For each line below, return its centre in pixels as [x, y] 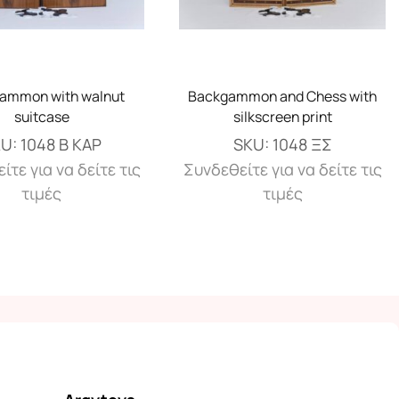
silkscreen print [282, 116]
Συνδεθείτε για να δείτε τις [282, 169]
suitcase [41, 116]
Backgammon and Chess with [283, 96]
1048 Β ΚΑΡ [61, 144]
